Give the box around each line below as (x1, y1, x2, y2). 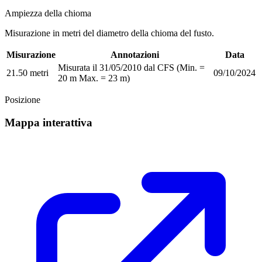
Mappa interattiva (5, 116, 92, 129)
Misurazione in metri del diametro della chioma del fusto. (5, 28, 214, 39)
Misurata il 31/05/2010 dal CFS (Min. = (58, 63, 205, 73)
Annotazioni (110, 50, 159, 60)
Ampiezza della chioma (5, 8, 91, 19)
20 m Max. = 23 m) (58, 73, 130, 84)
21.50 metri (6, 68, 49, 78)
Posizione (5, 95, 40, 105)
